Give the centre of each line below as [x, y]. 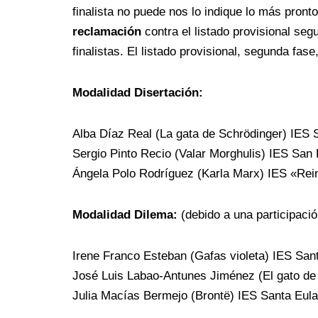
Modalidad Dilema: [127, 215]
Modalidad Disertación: [138, 93]
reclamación [107, 32]
